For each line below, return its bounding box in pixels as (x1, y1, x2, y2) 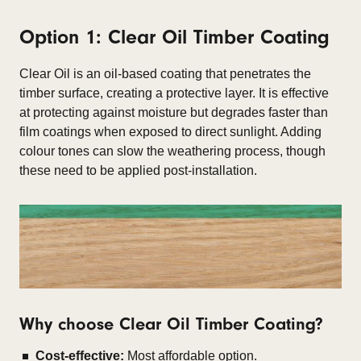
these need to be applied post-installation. (19, 164, 257, 177)
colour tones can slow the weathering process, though (19, 144, 326, 158)
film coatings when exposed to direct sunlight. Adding (19, 125, 322, 139)
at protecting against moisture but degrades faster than (19, 106, 328, 119)
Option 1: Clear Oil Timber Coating (19, 26, 330, 48)
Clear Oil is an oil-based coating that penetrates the (19, 67, 311, 81)
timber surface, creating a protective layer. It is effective (19, 86, 329, 100)
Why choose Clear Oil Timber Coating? (19, 313, 323, 334)
